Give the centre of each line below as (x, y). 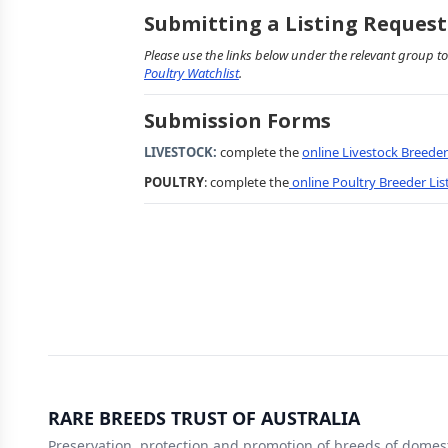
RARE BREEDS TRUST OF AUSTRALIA (204, 418)
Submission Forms (237, 120)
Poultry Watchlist (191, 73)
